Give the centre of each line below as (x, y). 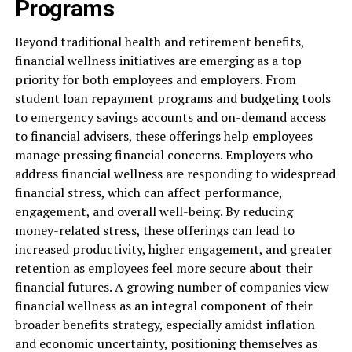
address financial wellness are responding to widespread (175, 174)
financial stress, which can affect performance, (148, 193)
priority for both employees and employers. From (155, 80)
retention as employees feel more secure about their (163, 268)
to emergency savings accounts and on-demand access (170, 117)
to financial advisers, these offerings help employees (163, 136)
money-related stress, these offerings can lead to (154, 231)
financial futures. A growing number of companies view (172, 287)
